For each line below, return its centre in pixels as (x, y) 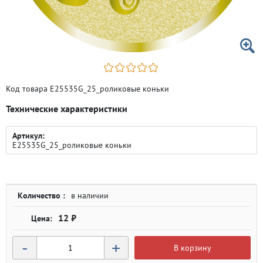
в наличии (90, 195)
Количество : (41, 195)
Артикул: (28, 136)
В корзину (192, 248)
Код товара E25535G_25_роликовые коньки (87, 89)
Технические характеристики (67, 109)
